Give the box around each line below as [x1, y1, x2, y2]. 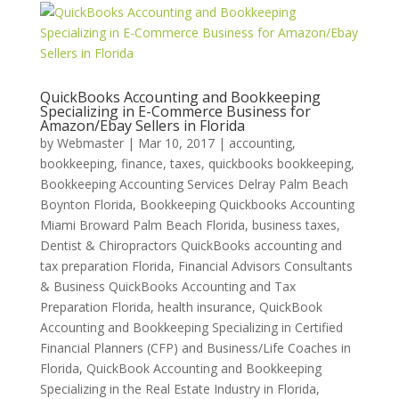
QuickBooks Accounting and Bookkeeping [39, 87, 321, 107]
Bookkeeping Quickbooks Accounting [139, 196, 354, 213]
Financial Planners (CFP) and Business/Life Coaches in [39, 339, 351, 356]
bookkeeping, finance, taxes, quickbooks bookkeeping [39, 155, 351, 172]
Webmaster [56, 134, 124, 151]
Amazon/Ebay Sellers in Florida [39, 116, 245, 135]
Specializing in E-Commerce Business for [39, 102, 311, 121]
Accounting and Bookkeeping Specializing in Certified [39, 319, 343, 336]
